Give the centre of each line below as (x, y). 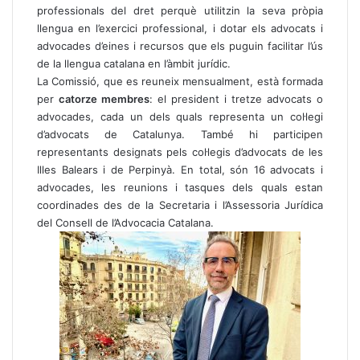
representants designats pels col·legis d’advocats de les (180, 152)
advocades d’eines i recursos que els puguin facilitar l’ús (180, 46)
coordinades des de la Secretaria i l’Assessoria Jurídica (180, 205)
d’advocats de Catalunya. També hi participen (180, 134)
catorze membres (104, 99)
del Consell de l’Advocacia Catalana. (125, 223)
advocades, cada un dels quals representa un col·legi (180, 117)
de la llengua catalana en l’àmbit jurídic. (134, 63)
